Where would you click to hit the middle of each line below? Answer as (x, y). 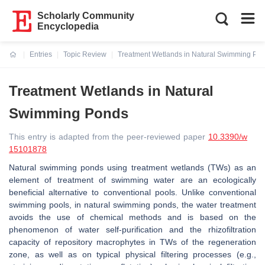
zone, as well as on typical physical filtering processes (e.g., (132, 254)
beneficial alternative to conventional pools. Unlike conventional (132, 192)
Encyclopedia (68, 26)
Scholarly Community (86, 16)
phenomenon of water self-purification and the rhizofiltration (132, 230)
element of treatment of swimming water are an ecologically (132, 180)
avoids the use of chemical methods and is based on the (132, 217)
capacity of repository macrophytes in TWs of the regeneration (132, 242)
